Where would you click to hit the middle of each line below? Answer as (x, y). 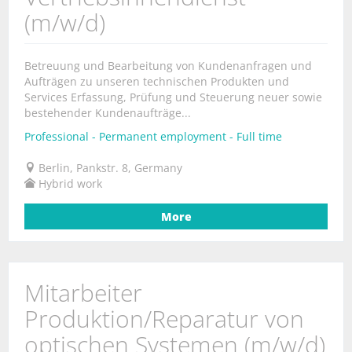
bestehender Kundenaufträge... (108, 113)
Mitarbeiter (83, 293)
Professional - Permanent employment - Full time (153, 136)
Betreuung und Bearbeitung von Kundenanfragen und (168, 66)
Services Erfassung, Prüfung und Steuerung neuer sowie (173, 97)
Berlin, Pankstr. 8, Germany (110, 168)
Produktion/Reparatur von (164, 319)
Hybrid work (70, 183)
